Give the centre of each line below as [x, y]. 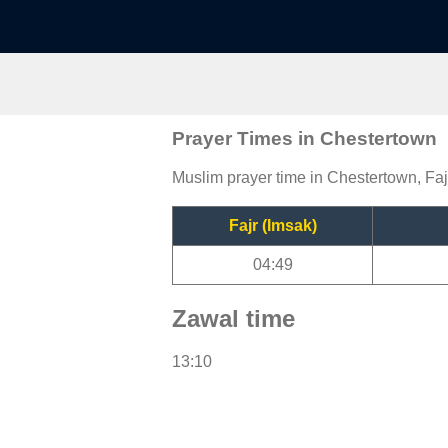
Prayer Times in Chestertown [304, 138]
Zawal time [233, 318]
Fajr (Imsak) [272, 225]
